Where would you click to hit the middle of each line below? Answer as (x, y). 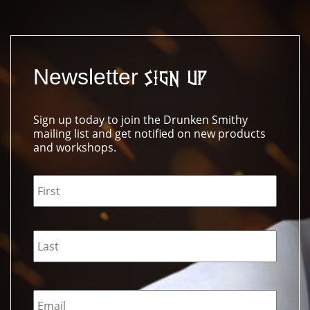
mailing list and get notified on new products (149, 133)
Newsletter (89, 76)
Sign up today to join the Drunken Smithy (140, 119)
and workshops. (75, 147)
